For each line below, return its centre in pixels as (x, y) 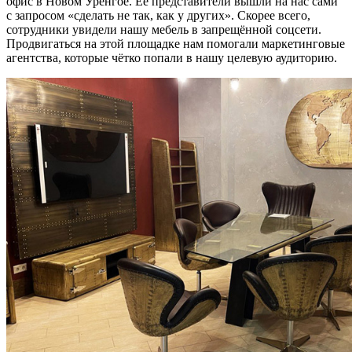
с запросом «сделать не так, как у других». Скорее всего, (158, 15)
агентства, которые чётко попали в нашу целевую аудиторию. (172, 58)
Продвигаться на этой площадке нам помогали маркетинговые (176, 44)
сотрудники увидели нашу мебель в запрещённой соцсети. (164, 29)
